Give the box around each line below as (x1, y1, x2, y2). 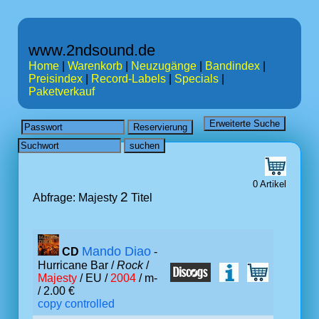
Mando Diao (82, 244, 151, 258)
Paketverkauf (28, 85, 95, 98)
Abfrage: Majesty (33, 192, 120, 204)
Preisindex (28, 73, 83, 85)
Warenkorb (68, 60, 122, 72)
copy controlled (38, 298, 115, 310)
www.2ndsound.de (28, 41, 155, 59)
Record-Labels (91, 73, 166, 85)
